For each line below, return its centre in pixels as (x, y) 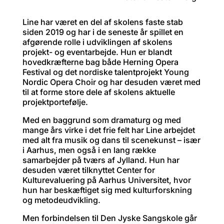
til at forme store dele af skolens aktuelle (98, 92)
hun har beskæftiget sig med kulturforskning (107, 190)
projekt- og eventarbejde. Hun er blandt (97, 52)
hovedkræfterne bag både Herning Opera (100, 62)
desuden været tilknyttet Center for (88, 170)
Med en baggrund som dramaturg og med (101, 120)
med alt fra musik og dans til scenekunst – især (111, 140)
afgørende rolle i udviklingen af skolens (97, 42)
